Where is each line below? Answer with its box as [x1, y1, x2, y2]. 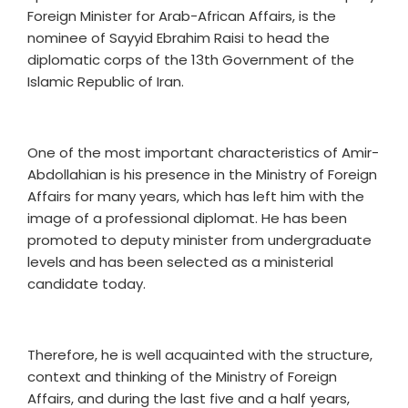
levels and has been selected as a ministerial [27, 252, 333, 271]
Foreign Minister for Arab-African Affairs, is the [27, 6, 336, 25]
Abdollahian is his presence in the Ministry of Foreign [27, 165, 377, 184]
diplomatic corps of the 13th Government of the [27, 50, 354, 69]
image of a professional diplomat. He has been [27, 209, 347, 228]
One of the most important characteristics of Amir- [27, 143, 379, 162]
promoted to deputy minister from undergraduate [27, 230, 372, 250]
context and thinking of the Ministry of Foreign [27, 367, 337, 386]
